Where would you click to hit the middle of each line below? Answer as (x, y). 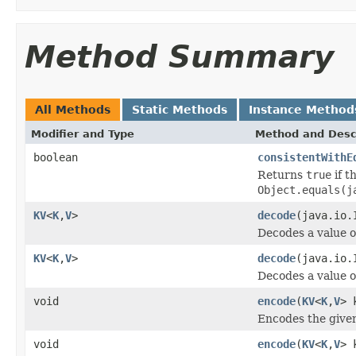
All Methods (73, 109)
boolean (56, 157)
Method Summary (179, 56)
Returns (282, 174)
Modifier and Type (83, 133)
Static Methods (180, 109)
